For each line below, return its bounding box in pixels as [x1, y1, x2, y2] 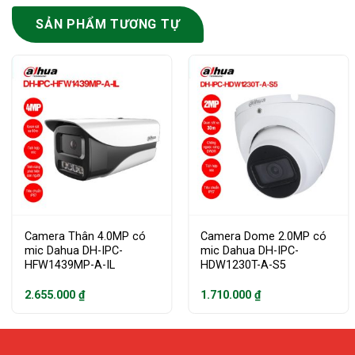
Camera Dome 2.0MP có [200, 230, 327, 244]
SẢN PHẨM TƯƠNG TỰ [36, 17, 180, 32]
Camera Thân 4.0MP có [24, 230, 146, 244]
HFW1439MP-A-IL [24, 258, 115, 273]
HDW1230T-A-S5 [200, 258, 287, 273]
